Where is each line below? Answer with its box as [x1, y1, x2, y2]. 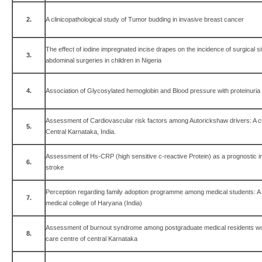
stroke [46, 164, 64, 171]
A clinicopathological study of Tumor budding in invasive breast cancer [46, 16, 244, 23]
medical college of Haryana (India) [46, 199, 142, 206]
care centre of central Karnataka [46, 235, 137, 242]
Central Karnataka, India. [46, 128, 116, 135]
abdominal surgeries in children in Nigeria [46, 57, 161, 64]
